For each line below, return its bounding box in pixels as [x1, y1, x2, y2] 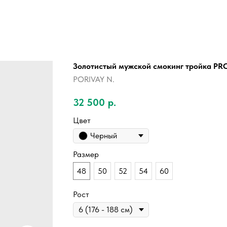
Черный [90, 130, 117, 140]
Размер [73, 149, 99, 159]
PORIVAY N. [73, 74, 115, 84]
